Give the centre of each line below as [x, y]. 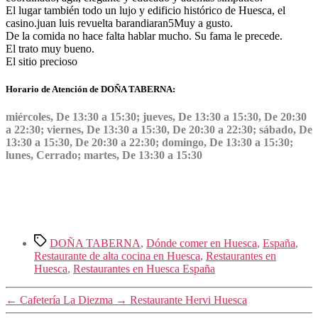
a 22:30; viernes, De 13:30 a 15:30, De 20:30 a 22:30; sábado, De [159, 130]
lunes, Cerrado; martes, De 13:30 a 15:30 [104, 155]
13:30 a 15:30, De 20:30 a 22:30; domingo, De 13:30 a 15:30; [149, 143]
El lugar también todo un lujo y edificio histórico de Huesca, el [146, 10]
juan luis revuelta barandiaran [103, 23]
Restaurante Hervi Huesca [188, 300]
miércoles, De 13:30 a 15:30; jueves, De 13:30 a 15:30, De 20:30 [156, 117]
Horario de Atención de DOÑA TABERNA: [91, 89]
